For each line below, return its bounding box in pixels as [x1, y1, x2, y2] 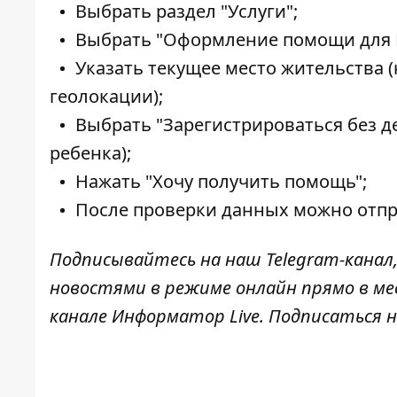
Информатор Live [112, 304, 260, 329]
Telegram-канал [266, 247, 393, 272]
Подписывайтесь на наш [50, 247, 266, 272]
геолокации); [50, 84, 163, 109]
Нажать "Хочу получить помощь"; [75, 169, 367, 194]
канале [50, 304, 112, 329]
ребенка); [50, 141, 131, 166]
